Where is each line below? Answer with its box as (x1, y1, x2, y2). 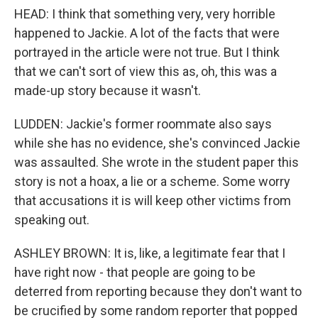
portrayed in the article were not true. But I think (14, 45, 280, 60)
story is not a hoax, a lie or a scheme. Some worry (14, 174, 290, 189)
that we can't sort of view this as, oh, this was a (14, 64, 277, 79)
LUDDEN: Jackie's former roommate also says (14, 116, 272, 131)
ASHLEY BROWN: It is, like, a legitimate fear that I (14, 246, 285, 261)
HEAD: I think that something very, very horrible (14, 6, 275, 21)
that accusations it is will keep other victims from (14, 193, 291, 208)
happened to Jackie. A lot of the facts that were (14, 26, 280, 40)
